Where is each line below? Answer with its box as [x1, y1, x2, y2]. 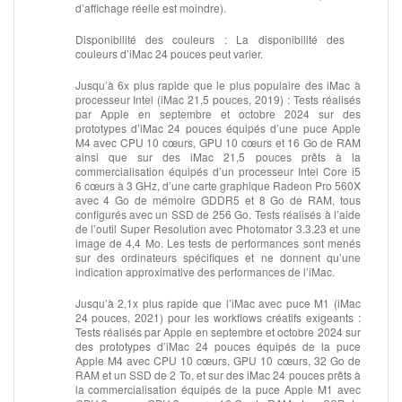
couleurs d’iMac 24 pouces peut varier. [74, 45, 263, 61]
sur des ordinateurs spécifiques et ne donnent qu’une [74, 249, 361, 265]
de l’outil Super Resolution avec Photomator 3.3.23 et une [74, 220, 361, 236]
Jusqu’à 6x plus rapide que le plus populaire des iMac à [74, 76, 361, 92]
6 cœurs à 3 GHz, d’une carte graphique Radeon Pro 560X [74, 177, 361, 193]
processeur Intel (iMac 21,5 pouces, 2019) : [74, 91, 291, 107]
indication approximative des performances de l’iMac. [74, 263, 335, 279]
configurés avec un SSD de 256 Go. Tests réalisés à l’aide [74, 205, 361, 222]
